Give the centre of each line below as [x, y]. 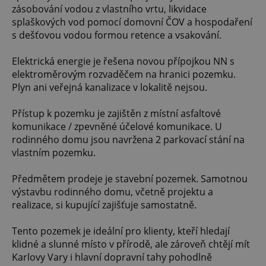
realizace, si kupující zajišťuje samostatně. [104, 205]
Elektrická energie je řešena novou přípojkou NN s [123, 61]
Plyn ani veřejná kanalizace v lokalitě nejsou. [110, 88]
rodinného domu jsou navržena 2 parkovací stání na [128, 140]
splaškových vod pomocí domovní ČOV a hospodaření [132, 22]
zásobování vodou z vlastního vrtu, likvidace [109, 9]
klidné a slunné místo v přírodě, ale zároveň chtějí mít [131, 244]
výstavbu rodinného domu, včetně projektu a [113, 192]
